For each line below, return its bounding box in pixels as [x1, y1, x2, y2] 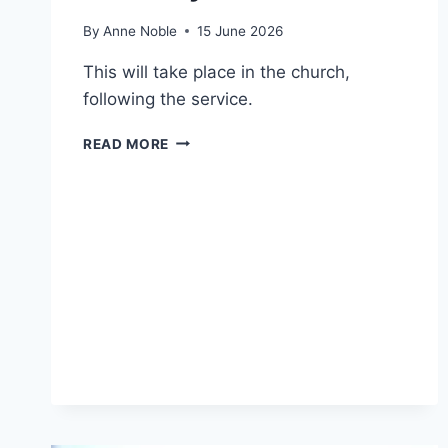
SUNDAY [168, 214, 230, 231]
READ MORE [83, 135, 170, 152]
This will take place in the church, [83, 61, 350, 82]
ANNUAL [168, 130, 231, 147]
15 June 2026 [197, 22, 284, 39]
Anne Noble [103, 22, 178, 39]
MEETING [168, 172, 234, 189]
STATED [168, 151, 226, 168]
